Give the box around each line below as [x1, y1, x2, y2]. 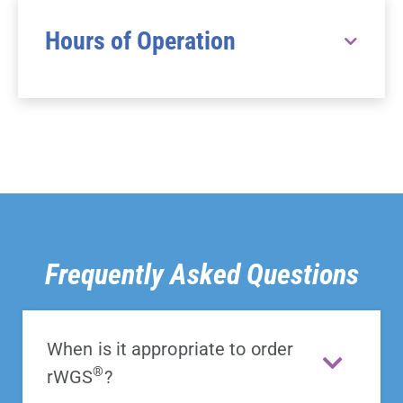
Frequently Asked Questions [44, 256, 359, 291]
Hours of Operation [45, 25, 236, 56]
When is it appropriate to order [47, 337, 294, 360]
